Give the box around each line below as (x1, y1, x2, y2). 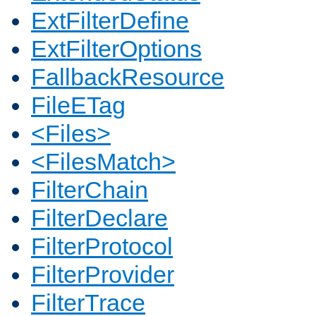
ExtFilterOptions (31, 35, 202, 63)
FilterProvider (31, 261, 174, 288)
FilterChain (31, 176, 148, 204)
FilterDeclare (31, 205, 168, 232)
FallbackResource (31, 63, 224, 91)
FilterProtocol (31, 233, 173, 260)
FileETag (31, 92, 126, 119)
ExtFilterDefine (31, 7, 189, 35)
